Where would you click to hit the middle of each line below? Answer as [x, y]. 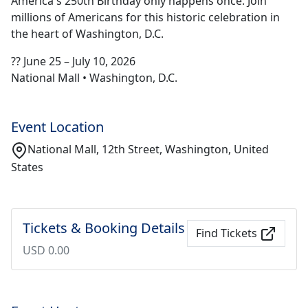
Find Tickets [227, 233]
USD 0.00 [46, 250]
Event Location [57, 127]
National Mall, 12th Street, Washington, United [148, 149]
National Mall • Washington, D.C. [94, 78]
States [27, 167]
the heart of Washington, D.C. [87, 34]
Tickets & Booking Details [104, 228]
